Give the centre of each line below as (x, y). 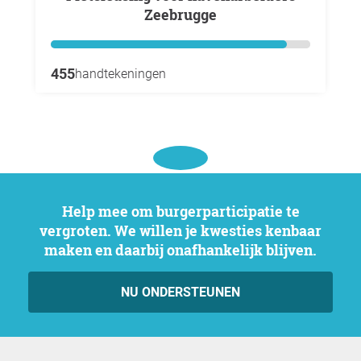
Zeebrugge (180, 14)
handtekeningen (120, 73)
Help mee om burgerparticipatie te (67, 211)
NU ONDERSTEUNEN (180, 292)
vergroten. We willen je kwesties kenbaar (180, 230)
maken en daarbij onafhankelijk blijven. (180, 249)
